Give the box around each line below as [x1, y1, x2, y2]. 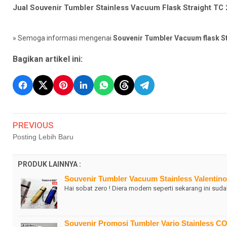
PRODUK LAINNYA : [18, 160, 81, 168]
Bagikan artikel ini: [13, 54, 83, 64]
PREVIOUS [13, 120, 54, 130]
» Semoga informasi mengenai [13, 33, 113, 42]
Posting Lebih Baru [13, 132, 73, 141]
